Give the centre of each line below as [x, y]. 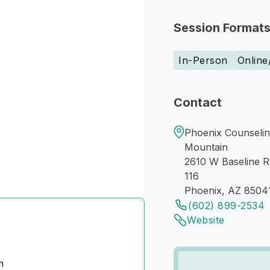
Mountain [206, 147]
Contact [198, 102]
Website [206, 220]
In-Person [203, 60]
